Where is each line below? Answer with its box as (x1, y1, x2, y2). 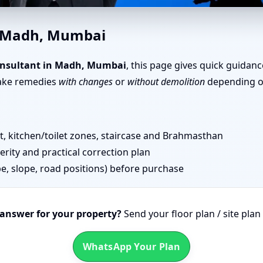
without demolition (127, 75, 205, 88)
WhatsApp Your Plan (82, 240, 181, 253)
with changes (59, 75, 113, 88)
